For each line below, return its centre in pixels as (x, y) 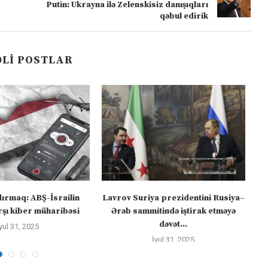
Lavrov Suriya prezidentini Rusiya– (173, 198)
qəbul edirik (184, 16)
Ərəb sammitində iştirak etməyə (173, 211)
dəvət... (173, 224)
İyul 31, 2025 (173, 239)
